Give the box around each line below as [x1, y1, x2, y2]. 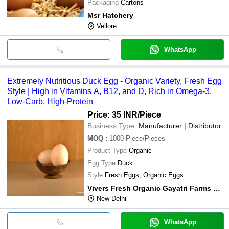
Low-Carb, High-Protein [7, 97, 93, 106]
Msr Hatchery [87, 11, 133, 19]
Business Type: [87, 121, 136, 130]
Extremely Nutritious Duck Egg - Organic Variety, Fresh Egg [7, 76, 222, 85]
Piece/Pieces [126, 134, 165, 142]
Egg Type [87, 158, 116, 167]
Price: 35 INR [87, 110, 138, 119]
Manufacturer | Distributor [139, 121, 221, 130]
